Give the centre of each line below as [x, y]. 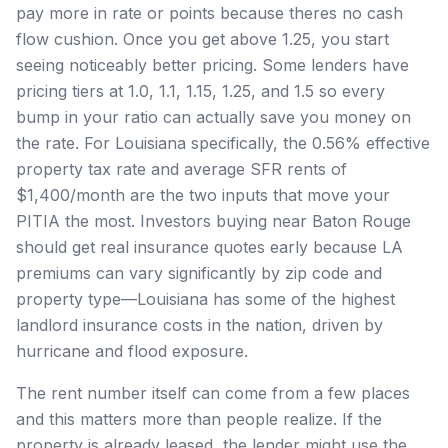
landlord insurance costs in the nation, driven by [199, 324]
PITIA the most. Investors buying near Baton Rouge [213, 220]
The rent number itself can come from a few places [213, 392]
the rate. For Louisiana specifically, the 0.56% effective [223, 142]
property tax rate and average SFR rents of [181, 168]
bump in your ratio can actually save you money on [213, 116]
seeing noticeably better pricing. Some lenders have [212, 64]
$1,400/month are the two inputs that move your [203, 194]
